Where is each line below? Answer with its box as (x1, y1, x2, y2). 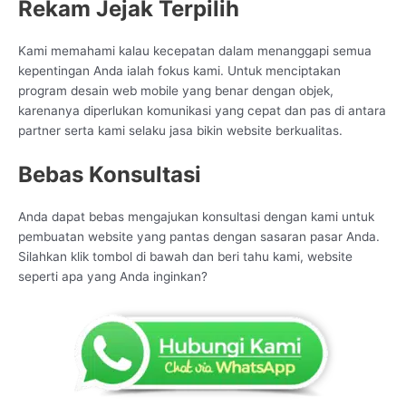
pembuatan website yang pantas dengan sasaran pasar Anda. (18, 229, 380, 245)
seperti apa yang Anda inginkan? (18, 269, 208, 285)
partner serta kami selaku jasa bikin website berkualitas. (18, 123, 343, 139)
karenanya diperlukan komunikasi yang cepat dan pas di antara (18, 103, 386, 119)
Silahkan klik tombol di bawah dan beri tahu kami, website (18, 249, 353, 265)
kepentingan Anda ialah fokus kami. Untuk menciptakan (18, 63, 341, 79)
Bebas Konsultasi (18, 161, 201, 188)
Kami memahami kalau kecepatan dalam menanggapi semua (18, 43, 372, 59)
